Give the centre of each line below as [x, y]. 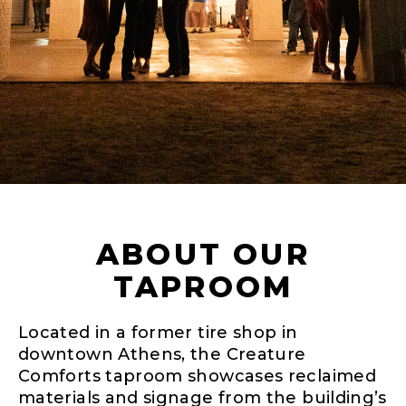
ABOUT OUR [203, 254]
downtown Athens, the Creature [162, 354]
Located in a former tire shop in [158, 332]
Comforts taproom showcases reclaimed [197, 376]
